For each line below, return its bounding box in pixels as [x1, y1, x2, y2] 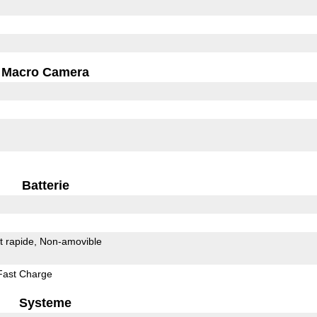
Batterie [21, 178, 69, 192]
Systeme [19, 295, 72, 310]
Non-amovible [39, 235, 102, 247]
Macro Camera [1, 64, 90, 79]
